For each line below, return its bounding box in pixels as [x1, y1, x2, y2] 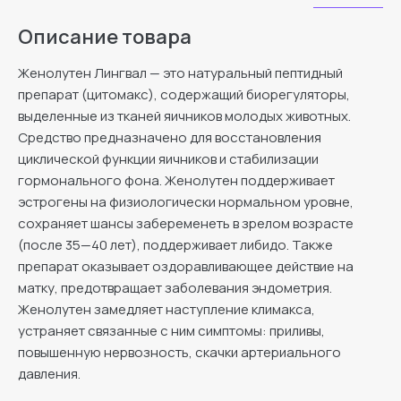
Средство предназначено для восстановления [18, 127, 321, 147]
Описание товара [18, 22, 192, 50]
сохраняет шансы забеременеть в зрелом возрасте [18, 213, 354, 233]
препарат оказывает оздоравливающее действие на [18, 256, 354, 276]
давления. [18, 363, 81, 383]
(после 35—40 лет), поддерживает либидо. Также [18, 235, 333, 254]
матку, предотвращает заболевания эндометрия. [18, 277, 332, 297]
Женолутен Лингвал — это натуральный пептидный [18, 63, 343, 82]
